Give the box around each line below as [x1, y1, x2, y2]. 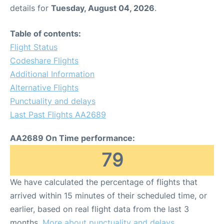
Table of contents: [10, 28, 81, 38]
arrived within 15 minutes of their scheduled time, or [10, 190, 207, 200]
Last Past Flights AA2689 [10, 109, 106, 119]
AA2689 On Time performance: [10, 133, 135, 143]
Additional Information [10, 69, 94, 79]
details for [10, 3, 51, 13]
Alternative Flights [10, 82, 78, 92]
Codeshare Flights [10, 55, 78, 65]
